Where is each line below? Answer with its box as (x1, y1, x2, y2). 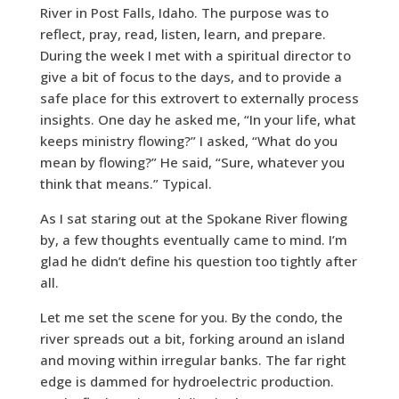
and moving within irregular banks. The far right (39, 351, 346, 370)
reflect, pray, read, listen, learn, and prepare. (39, 25, 326, 44)
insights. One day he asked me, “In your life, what (39, 110, 356, 129)
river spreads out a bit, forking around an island (39, 330, 345, 348)
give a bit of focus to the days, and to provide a (39, 68, 342, 86)
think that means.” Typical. (39, 175, 212, 193)
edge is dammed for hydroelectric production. (39, 372, 334, 391)
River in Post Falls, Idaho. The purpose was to (39, 4, 329, 22)
